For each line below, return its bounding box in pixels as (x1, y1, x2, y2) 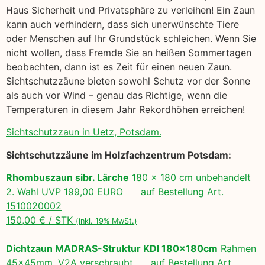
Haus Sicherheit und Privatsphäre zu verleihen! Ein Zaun (6, 4, 255, 17)
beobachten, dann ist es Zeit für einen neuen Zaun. (6, 61, 232, 73)
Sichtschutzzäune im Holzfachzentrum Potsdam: (6, 148, 231, 161)
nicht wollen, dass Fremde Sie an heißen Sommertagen (6, 47, 251, 59)
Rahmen (218, 243, 256, 255)
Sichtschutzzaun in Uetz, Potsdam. (6, 126, 161, 138)
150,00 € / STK (6, 214, 76, 227)
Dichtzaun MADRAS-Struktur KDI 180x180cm (6, 243, 218, 255)
